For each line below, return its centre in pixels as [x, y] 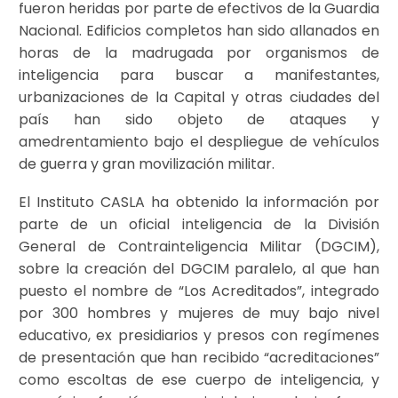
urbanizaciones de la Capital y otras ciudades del [199, 98]
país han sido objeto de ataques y [199, 120]
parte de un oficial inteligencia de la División [199, 224]
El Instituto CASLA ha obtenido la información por [199, 202]
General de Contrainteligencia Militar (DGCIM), [199, 246]
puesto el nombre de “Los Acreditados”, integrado [199, 291]
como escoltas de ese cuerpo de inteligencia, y [199, 379]
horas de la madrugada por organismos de [199, 53]
